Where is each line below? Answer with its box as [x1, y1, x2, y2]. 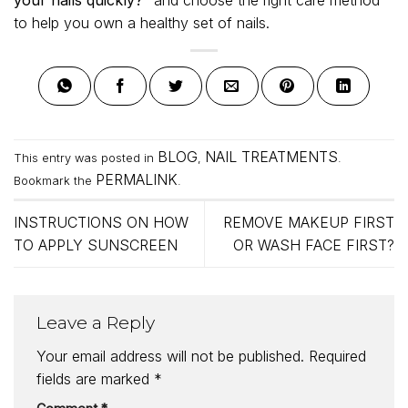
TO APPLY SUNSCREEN [14, 236, 178, 255]
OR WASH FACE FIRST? [233, 236, 394, 255]
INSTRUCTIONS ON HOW [14, 213, 189, 232]
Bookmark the [14, 174, 96, 189]
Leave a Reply [36, 311, 159, 334]
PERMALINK [96, 170, 178, 189]
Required [309, 346, 366, 365]
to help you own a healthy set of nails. [14, 13, 270, 32]
